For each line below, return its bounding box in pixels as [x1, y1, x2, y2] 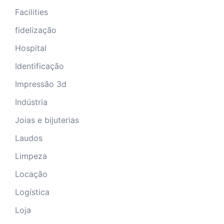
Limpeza [15, 151, 47, 161]
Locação [15, 169, 47, 179]
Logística [15, 187, 49, 197]
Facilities [15, 7, 48, 17]
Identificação [15, 61, 64, 71]
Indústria [15, 97, 47, 107]
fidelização [15, 25, 56, 35]
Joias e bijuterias [15, 115, 79, 125]
